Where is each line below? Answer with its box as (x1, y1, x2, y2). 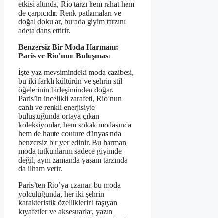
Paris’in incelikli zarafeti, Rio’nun (18, 94, 122, 103)
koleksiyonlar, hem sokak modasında (18, 120, 131, 129)
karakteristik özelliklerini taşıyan (18, 198, 117, 207)
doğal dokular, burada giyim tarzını (18, 17, 126, 26)
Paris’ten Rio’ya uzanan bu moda (18, 181, 121, 189)
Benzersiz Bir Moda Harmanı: (18, 42, 118, 51)
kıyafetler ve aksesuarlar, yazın (18, 207, 112, 216)
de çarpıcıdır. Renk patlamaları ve (18, 8, 121, 17)
